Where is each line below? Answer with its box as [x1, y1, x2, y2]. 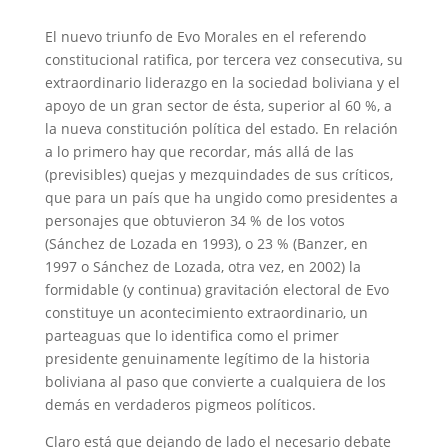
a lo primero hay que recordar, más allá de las [44, 142, 354, 161]
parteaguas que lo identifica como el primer [44, 326, 339, 345]
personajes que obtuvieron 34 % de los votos [44, 211, 345, 230]
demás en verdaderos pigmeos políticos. [44, 395, 316, 414]
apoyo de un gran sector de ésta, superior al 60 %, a [44, 96, 392, 115]
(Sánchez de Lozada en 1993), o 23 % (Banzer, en [44, 234, 368, 253]
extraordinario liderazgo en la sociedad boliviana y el [44, 73, 400, 92]
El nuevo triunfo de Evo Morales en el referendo [44, 27, 366, 46]
